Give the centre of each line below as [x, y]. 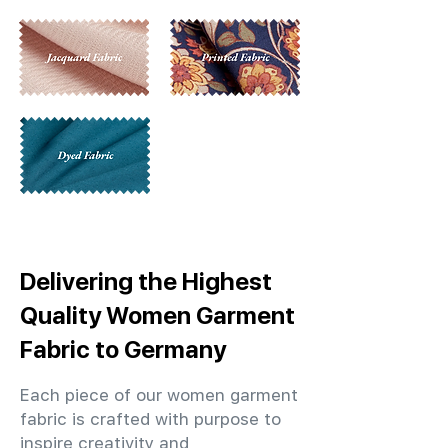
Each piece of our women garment [159, 395]
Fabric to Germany [123, 349]
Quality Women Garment [157, 315]
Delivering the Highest [146, 281]
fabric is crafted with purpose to [150, 419]
